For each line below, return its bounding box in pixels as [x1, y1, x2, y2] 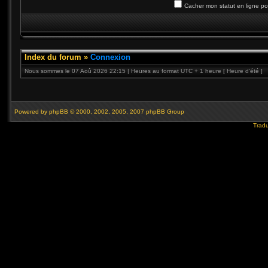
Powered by [13, 108, 49, 115]
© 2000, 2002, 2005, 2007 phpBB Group [68, 108, 184, 115]
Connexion [90, 53, 130, 62]
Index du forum [25, 53, 81, 62]
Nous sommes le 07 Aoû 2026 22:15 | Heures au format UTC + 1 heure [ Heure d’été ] [25, 68, 263, 74]
